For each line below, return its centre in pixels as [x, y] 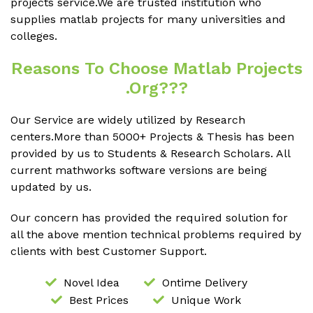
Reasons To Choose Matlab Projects [156, 68]
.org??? [156, 88]
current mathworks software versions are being [139, 170]
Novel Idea [91, 282]
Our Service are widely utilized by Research [128, 119]
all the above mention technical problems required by [156, 234]
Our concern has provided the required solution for [149, 217]
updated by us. [51, 187]
